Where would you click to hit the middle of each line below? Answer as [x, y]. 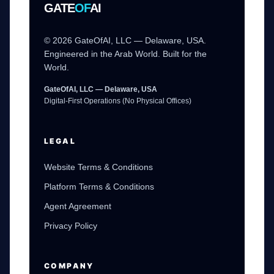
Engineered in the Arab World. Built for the [125, 54]
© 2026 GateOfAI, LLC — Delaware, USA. [125, 40]
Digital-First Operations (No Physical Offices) [118, 101]
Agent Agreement [78, 206]
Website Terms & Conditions [98, 167]
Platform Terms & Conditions [99, 187]
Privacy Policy [71, 226]
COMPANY [69, 266]
